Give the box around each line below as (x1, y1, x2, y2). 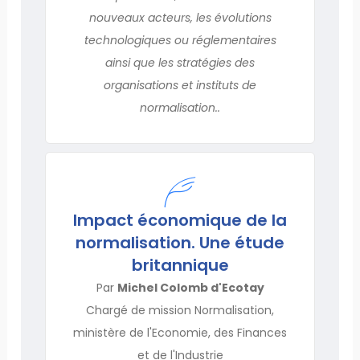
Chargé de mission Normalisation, (86, 301, 274, 318)
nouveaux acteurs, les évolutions (88, 9, 272, 26)
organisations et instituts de (104, 76, 256, 93)
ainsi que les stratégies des (105, 54, 255, 71)
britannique (131, 253, 229, 276)
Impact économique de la (73, 208, 287, 231)
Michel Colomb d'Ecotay (117, 279, 264, 296)
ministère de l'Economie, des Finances (73, 324, 287, 341)
